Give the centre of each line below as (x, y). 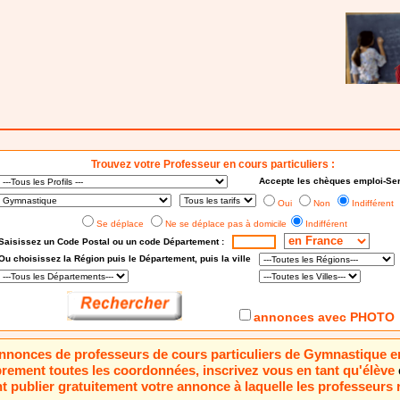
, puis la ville (224, 258)
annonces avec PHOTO (325, 317)
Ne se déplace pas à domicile (226, 223)
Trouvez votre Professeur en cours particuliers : (212, 164)
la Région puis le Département (129, 258)
